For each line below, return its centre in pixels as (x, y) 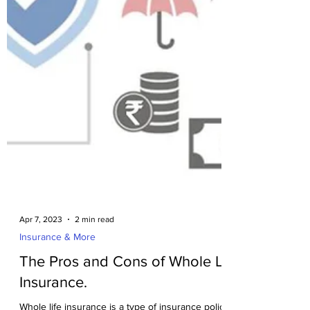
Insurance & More (57, 257)
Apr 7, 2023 (41, 240)
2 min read (94, 240)
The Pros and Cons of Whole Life (129, 282)
